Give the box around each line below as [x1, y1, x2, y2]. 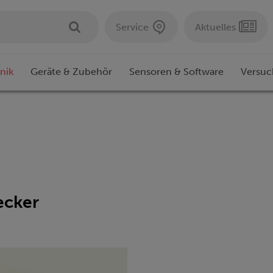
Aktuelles [195, 21, 236, 33]
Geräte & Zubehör [30, 66, 112, 78]
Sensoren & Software [129, 66, 224, 78]
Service [116, 21, 149, 33]
